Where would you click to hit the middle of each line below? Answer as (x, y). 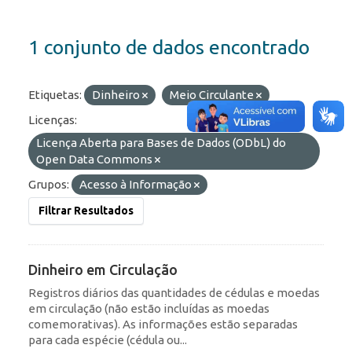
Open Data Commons (95, 159)
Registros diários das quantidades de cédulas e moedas (174, 293)
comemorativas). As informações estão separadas (163, 324)
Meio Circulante (213, 95)
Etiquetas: (55, 95)
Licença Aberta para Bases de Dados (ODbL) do (161, 143)
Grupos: (49, 185)
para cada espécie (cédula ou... (108, 340)
